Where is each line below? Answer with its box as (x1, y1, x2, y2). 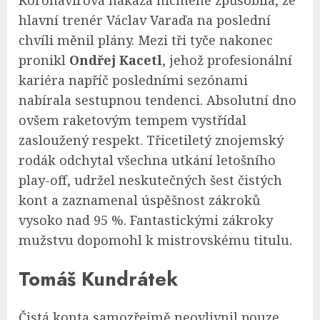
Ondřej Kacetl (69, 51, 162, 69)
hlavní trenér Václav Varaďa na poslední (19, 11, 271, 29)
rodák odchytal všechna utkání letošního (19, 151, 276, 169)
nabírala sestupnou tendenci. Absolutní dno (19, 91, 296, 109)
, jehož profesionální (162, 51, 292, 69)
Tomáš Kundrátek (19, 264, 178, 293)
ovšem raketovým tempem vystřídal (19, 111, 246, 129)
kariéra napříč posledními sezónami (19, 71, 248, 89)
